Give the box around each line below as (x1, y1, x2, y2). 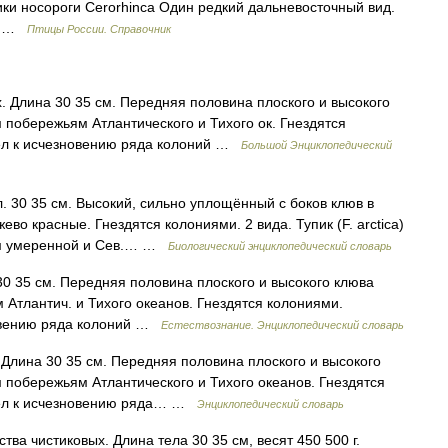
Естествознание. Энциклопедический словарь (161, 319, 404, 331)
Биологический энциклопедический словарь (168, 240, 392, 252)
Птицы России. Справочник (27, 23, 171, 35)
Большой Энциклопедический (241, 139, 392, 151)
